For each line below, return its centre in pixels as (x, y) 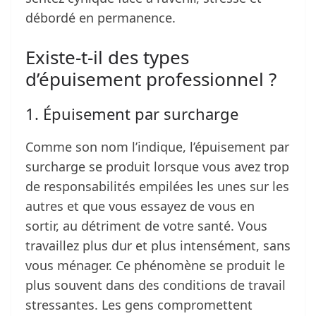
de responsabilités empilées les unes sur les (157, 187)
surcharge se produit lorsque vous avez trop (157, 167)
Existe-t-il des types (107, 57)
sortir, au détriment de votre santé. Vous (146, 226)
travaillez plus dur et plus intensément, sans (158, 246)
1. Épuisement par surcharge (132, 114)
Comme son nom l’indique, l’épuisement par (157, 147)
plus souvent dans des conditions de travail (156, 285)
